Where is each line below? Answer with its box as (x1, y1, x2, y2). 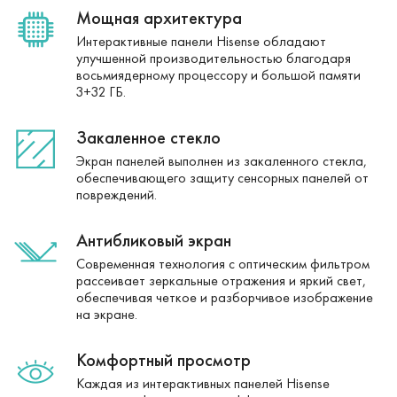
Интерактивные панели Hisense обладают (75, 31, 326, 51)
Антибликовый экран (75, 228, 231, 252)
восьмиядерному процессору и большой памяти (75, 65, 361, 84)
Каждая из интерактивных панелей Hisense (75, 373, 330, 393)
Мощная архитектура (75, 5, 242, 29)
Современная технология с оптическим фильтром (75, 253, 370, 273)
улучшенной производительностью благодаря (75, 48, 351, 67)
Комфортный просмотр (75, 347, 251, 371)
